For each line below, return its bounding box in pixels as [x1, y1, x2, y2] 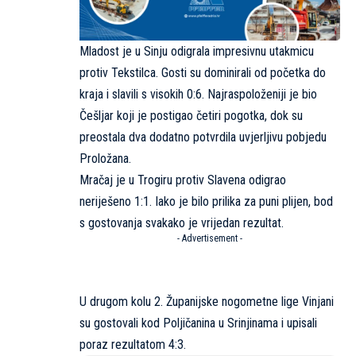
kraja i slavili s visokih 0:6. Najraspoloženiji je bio [79, 87, 317, 103]
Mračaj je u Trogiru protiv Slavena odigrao [79, 172, 286, 188]
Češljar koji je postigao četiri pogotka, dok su [79, 108, 303, 124]
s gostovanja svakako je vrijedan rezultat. [79, 215, 284, 231]
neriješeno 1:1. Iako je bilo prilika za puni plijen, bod [79, 194, 333, 210]
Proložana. [79, 151, 131, 167]
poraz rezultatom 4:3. [79, 337, 186, 353]
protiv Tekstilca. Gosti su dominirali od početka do [79, 65, 326, 81]
